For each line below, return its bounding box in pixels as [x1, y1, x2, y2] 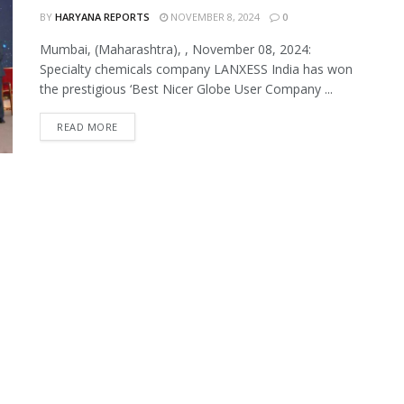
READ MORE [57, 120, 118, 133]
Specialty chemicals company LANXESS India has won [40, 60, 353, 78]
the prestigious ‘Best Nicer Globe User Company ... [40, 80, 333, 97]
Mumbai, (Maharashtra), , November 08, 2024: [40, 41, 311, 58]
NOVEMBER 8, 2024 [168, 10, 260, 23]
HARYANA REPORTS [55, 10, 150, 23]
